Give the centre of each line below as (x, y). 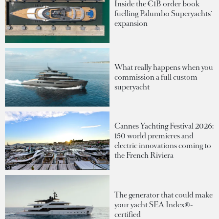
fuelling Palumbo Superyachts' (163, 13)
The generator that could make (164, 195)
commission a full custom (156, 77)
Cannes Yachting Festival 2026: (164, 126)
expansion (131, 23)
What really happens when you (164, 67)
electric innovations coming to (163, 146)
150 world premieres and (154, 136)
